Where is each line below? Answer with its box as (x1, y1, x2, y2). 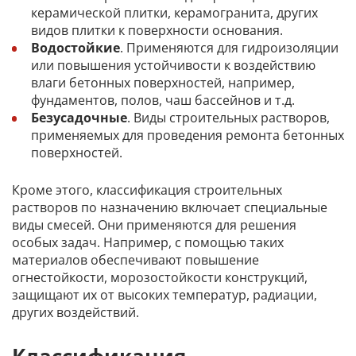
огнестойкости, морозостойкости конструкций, (12, 269, 308, 287)
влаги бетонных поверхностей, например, (31, 73, 295, 91)
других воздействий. (12, 304, 139, 322)
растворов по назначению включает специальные (12, 199, 327, 217)
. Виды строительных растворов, (127, 108, 330, 126)
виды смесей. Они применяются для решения (12, 216, 296, 234)
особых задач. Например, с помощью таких (12, 234, 284, 252)
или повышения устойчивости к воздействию (31, 56, 315, 74)
